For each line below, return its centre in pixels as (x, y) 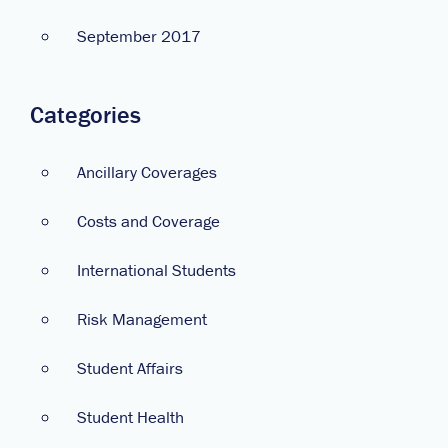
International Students (156, 269)
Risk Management (142, 318)
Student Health (130, 416)
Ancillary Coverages (147, 171)
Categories (85, 114)
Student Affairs (130, 367)
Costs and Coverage (148, 220)
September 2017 (139, 35)
